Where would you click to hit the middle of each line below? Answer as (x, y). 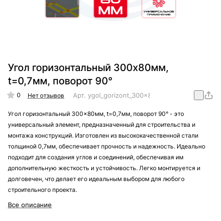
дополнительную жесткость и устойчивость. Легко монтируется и (104, 168)
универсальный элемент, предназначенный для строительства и (102, 125)
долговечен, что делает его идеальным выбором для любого (96, 179)
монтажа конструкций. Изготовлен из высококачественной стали (103, 136)
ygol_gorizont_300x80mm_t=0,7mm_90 (147, 95)
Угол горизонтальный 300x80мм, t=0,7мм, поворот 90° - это (96, 114)
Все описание (30, 205)
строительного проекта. (42, 190)
